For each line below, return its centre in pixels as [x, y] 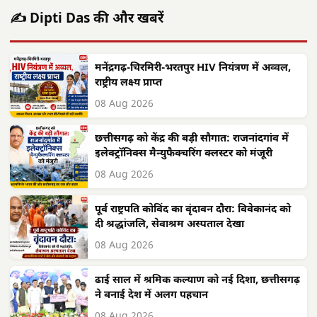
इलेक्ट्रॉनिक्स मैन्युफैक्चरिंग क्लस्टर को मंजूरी [184, 154]
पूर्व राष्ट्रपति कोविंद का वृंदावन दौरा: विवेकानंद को [193, 210]
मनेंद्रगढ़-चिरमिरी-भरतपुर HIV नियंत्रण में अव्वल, [193, 69]
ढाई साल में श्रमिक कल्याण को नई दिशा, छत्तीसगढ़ [197, 281]
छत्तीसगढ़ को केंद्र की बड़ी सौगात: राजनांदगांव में [192, 139]
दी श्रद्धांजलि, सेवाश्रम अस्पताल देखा [169, 225]
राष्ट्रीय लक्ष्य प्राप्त [128, 83]
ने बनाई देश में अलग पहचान [151, 296]
